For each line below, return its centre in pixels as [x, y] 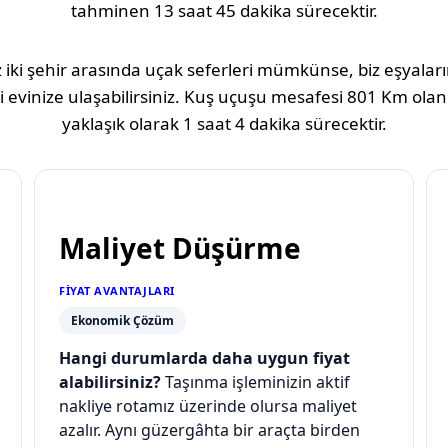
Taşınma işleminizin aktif [255, 382]
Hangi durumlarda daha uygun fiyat [204, 358]
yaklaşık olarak [122, 124]
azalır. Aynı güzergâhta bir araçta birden [209, 430]
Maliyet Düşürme [180, 248]
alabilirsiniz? [110, 382]
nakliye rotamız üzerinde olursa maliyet [208, 406]
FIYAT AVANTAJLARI [117, 291]
